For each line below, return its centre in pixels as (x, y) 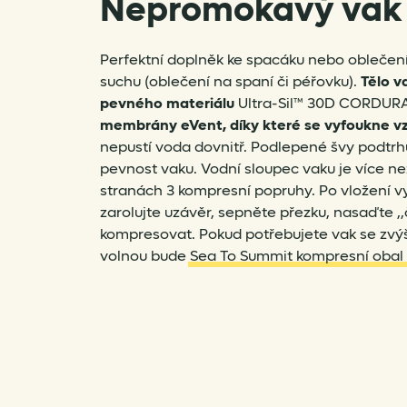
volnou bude (145, 255)
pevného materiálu (167, 103)
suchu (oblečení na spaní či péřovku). (230, 81)
